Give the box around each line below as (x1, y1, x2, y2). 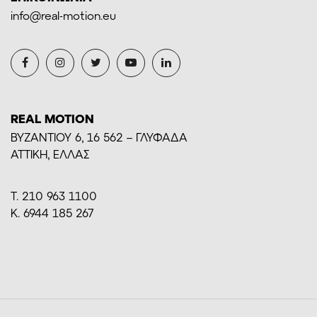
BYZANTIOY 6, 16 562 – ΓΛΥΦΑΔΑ (11, 129, 188, 144)
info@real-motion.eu (11, 8, 116, 22)
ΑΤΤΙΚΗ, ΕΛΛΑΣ (11, 146, 89, 161)
